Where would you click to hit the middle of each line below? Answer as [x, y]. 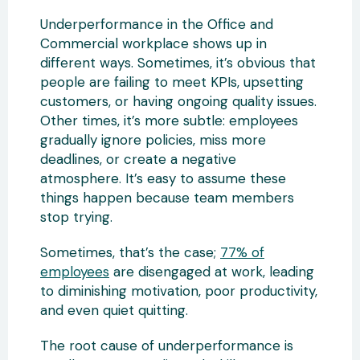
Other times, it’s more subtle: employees [169, 121]
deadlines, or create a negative [138, 159]
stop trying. [76, 217]
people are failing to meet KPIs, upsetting [172, 82]
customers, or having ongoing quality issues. [178, 101]
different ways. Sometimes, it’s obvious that [178, 63]
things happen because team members [167, 198]
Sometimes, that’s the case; [130, 252]
